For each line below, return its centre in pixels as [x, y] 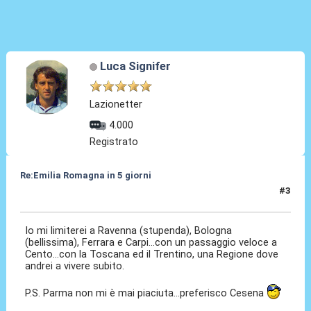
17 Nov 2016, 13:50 [62, 196]
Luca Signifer [135, 66]
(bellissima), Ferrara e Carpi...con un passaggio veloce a [151, 243]
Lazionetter [116, 104]
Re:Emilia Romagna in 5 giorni [85, 176]
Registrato [114, 142]
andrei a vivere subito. [75, 266]
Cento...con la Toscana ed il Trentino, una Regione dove [152, 254]
